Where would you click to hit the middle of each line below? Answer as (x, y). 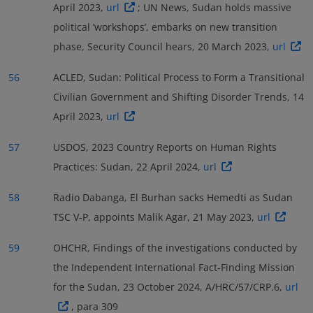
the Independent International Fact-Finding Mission (174, 267)
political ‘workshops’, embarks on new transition (165, 27)
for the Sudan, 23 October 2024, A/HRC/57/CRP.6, (169, 286)
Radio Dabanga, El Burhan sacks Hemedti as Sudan (173, 197)
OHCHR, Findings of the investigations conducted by (175, 247)
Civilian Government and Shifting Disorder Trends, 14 (179, 96)
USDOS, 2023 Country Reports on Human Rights (165, 147)
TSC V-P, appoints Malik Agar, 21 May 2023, (155, 217)
